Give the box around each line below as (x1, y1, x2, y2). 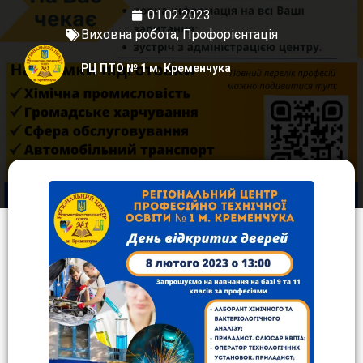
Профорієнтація (181, 27, 278, 43)
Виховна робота (80, 27, 177, 43)
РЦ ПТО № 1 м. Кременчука (81, 61, 231, 75)
